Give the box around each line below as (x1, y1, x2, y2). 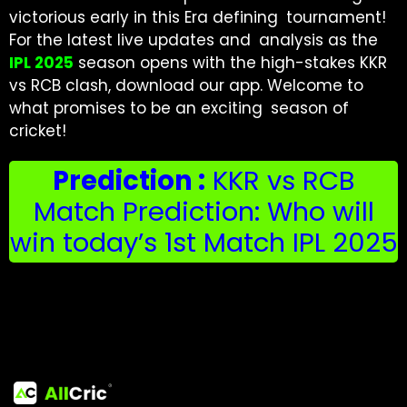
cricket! (9, 119, 66, 142)
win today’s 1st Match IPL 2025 (9, 223, 398, 261)
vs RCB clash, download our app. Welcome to (9, 74, 363, 96)
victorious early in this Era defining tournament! (9, 5, 386, 28)
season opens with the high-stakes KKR (74, 51, 387, 74)
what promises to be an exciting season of (9, 96, 349, 119)
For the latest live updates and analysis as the (9, 28, 378, 51)
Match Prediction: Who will (33, 193, 374, 230)
